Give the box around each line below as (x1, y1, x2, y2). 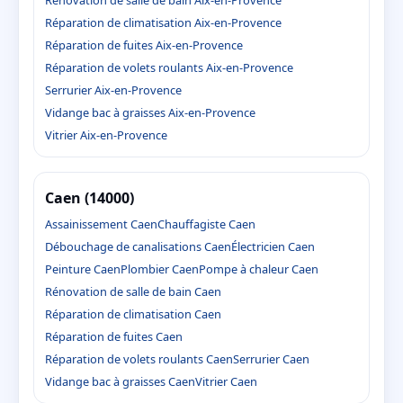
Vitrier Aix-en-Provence (45, 127, 167, 144)
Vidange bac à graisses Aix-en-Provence (45, 104, 255, 121)
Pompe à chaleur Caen (199, 260, 318, 277)
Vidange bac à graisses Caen (45, 372, 195, 390)
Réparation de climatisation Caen (45, 305, 221, 322)
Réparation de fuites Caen (45, 327, 183, 345)
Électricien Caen (231, 237, 315, 255)
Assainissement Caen (45, 215, 157, 232)
